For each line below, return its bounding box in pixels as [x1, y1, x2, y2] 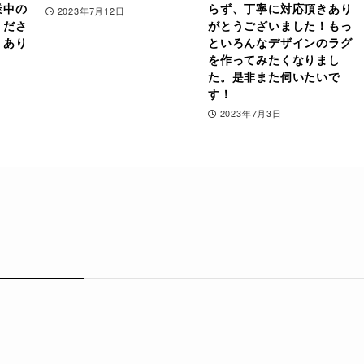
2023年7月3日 [219, 106, 282, 119]
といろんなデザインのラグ [208, 34, 353, 51]
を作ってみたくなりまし [208, 51, 340, 68]
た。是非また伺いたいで [208, 68, 340, 85]
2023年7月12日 [57, 3, 125, 17]
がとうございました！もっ [208, 17, 353, 34]
